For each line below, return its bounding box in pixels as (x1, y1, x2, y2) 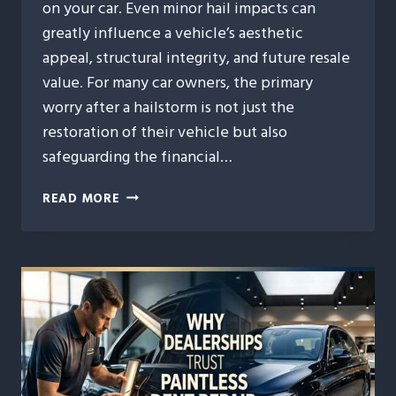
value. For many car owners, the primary (42, 69, 313, 95)
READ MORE (42, 187, 120, 209)
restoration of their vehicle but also (42, 118, 287, 145)
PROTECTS (118, 265, 188, 286)
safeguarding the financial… (42, 143, 232, 170)
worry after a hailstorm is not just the (42, 94, 294, 120)
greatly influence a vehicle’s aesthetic (42, 19, 303, 46)
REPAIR (118, 245, 166, 266)
